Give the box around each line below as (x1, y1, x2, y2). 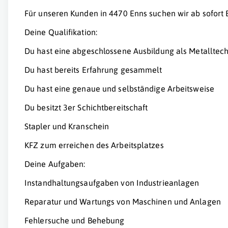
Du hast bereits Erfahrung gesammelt (24, 65, 162, 75)
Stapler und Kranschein (24, 122, 109, 131)
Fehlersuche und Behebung (24, 216, 125, 225)
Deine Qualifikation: (24, 27, 97, 37)
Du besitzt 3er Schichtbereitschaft (24, 103, 148, 112)
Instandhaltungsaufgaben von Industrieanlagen (24, 178, 199, 188)
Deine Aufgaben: (24, 159, 85, 169)
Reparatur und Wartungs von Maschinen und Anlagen (24, 197, 221, 207)
